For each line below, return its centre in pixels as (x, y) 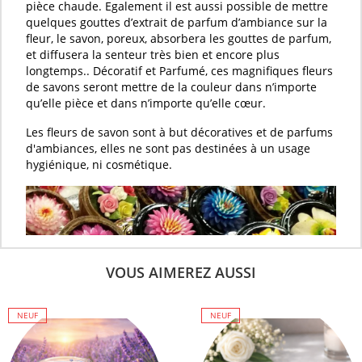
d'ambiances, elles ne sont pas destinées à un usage (168, 148)
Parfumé (182, 70)
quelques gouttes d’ (79, 22)
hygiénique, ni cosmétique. (99, 164)
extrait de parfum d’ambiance (213, 22)
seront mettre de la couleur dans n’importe (198, 86)
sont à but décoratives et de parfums (231, 132)
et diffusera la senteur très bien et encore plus (153, 54)
